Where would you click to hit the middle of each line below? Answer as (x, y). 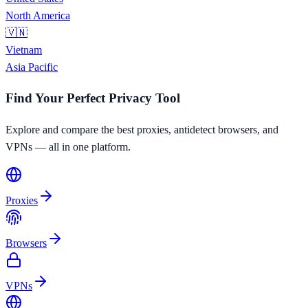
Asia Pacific (32, 67)
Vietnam (24, 49)
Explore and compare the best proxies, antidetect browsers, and (142, 129)
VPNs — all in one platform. (68, 146)
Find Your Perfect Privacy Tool (93, 98)
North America (38, 15)
